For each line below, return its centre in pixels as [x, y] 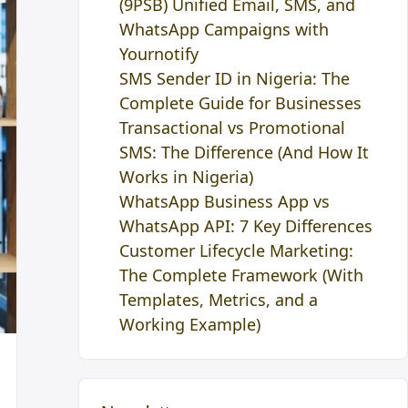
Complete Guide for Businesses [241, 103]
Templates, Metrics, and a [219, 300]
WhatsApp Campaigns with [224, 30]
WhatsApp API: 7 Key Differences [246, 226]
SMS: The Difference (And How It [245, 153]
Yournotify [159, 54]
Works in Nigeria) [187, 177]
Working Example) [190, 325]
